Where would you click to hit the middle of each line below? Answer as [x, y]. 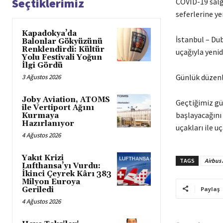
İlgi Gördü [42, 65]
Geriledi [38, 190]
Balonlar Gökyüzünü [62, 41]
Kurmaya [40, 115]
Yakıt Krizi [43, 158]
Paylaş [210, 189]
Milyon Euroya [51, 182]
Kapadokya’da [49, 33]
